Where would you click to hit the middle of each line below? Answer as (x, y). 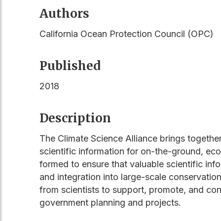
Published (70, 66)
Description (75, 118)
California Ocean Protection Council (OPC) (127, 34)
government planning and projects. (110, 202)
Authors (64, 13)
